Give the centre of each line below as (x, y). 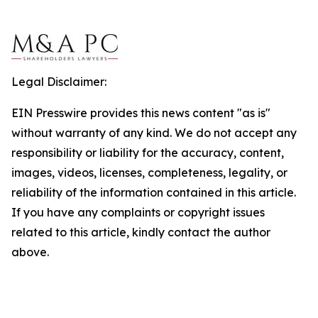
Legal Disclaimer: (59, 82)
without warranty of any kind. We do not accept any (154, 133)
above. (30, 252)
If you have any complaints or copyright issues (138, 212)
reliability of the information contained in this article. (154, 192)
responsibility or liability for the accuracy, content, (148, 153)
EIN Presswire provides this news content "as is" (141, 113)
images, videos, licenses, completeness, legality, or (149, 172)
